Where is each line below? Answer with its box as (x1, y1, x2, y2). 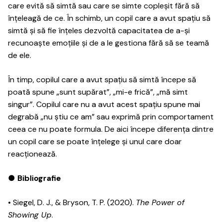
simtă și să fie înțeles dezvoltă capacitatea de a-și (8, 25, 190, 36)
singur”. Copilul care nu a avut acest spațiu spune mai (8, 99, 200, 110)
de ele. (8, 50, 31, 60)
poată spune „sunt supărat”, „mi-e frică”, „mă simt (8, 87, 188, 97)
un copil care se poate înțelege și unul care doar (8, 136, 182, 147)
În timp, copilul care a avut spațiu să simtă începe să (8, 74, 196, 85)
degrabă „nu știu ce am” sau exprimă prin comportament (8, 111, 214, 122)
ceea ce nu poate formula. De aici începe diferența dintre (8, 124, 214, 134)
